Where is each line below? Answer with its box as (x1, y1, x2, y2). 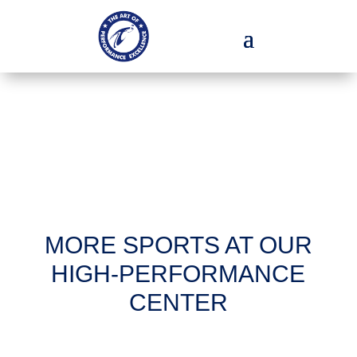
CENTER (128, 289, 228, 316)
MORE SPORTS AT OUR (44, 232, 312, 259)
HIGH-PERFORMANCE (51, 261, 306, 288)
